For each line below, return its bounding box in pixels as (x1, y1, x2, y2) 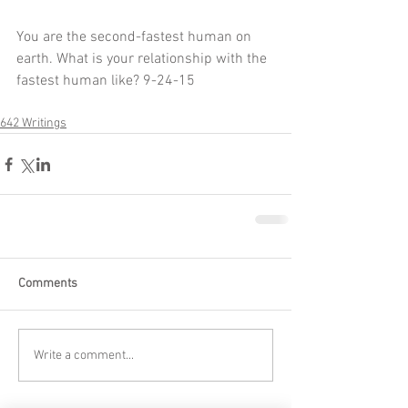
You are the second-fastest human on (16, 28, 255, 46)
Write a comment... (34, 347, 134, 363)
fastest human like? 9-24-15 (16, 72, 195, 90)
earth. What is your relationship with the (16, 50, 270, 68)
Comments (18, 276, 77, 291)
